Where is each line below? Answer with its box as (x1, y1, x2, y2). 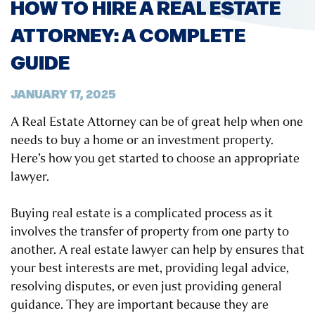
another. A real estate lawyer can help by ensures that (11, 241, 304, 259)
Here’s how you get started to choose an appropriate (11, 150, 300, 167)
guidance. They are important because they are (11, 296, 269, 314)
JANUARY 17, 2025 (11, 84, 116, 103)
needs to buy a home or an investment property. (11, 131, 274, 149)
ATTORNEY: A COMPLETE (11, 20, 245, 49)
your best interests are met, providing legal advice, (11, 259, 289, 277)
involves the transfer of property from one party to (11, 223, 289, 240)
